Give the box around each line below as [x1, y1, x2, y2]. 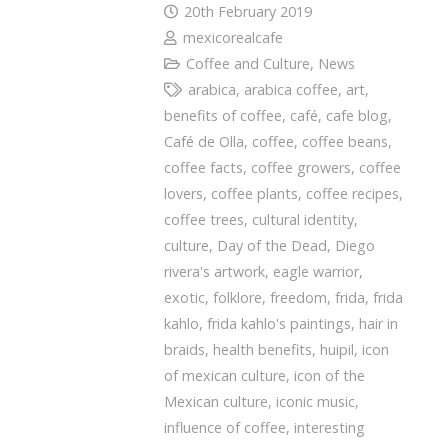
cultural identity [252, 210, 354, 230]
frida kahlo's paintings [207, 314, 351, 334]
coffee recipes [306, 184, 399, 204]
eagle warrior [273, 262, 359, 282]
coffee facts [164, 158, 243, 178]
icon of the [294, 366, 365, 386]
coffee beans [302, 132, 388, 152]
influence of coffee [164, 418, 286, 438]
